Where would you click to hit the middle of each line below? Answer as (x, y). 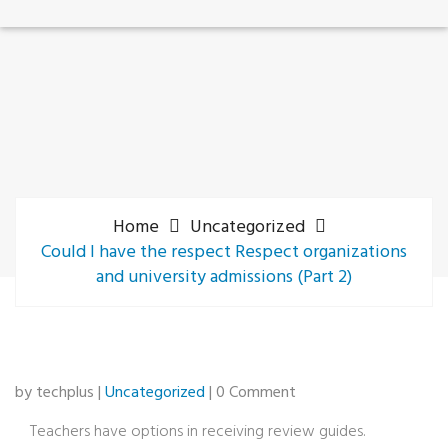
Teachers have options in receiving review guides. (197, 432)
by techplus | (60, 393)
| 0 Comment (250, 393)
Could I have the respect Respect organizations (224, 252)
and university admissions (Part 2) (224, 277)
